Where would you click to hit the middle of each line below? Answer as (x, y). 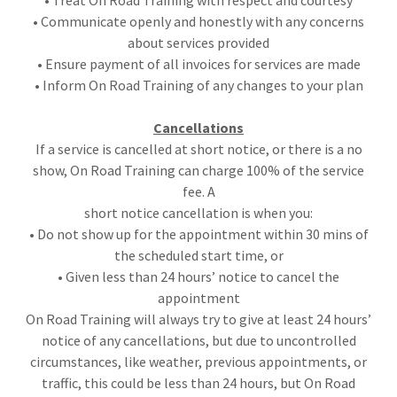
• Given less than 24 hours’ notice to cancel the (198, 276)
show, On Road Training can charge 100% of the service (198, 170)
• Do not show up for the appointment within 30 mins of (198, 234)
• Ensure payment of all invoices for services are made (198, 64)
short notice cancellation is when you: (198, 213)
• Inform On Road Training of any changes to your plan (198, 85)
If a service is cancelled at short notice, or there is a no (198, 149)
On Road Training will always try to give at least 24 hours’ (198, 319)
